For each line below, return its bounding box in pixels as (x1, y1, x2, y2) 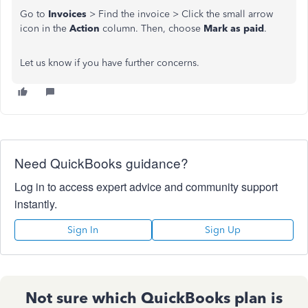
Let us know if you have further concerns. (20, 57, 199, 69)
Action (67, 23, 100, 34)
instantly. (14, 196, 57, 212)
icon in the (20, 23, 67, 34)
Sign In (67, 224, 99, 236)
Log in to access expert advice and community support (14, 179, 278, 195)
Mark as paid (203, 23, 264, 34)
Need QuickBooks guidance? (14, 153, 188, 172)
